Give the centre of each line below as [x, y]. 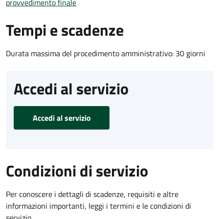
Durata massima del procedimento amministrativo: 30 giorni [106, 53]
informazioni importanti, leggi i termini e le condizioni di [99, 206]
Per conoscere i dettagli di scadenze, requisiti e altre [92, 194]
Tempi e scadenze [65, 30]
